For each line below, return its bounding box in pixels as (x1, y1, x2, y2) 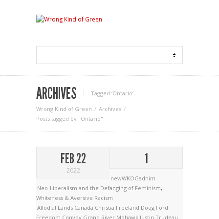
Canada (74, 204, 95, 211)
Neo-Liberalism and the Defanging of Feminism (37, 184, 161, 192)
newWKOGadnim (110, 175, 155, 182)
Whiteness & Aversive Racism (36, 194, 113, 201)
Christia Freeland (95, 204, 141, 211)
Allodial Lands (37, 204, 74, 211)
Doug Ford (141, 204, 168, 211)
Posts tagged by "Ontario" (36, 115, 103, 122)
